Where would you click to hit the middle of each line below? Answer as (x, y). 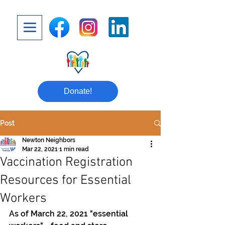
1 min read (74, 149)
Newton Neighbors (49, 140)
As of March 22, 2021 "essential (70, 214)
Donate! (78, 91)
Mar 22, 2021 (40, 149)
